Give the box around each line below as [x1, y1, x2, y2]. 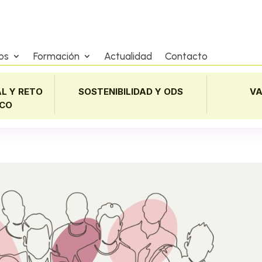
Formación [33, 50, 80, 62]
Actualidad [104, 50, 153, 62]
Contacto [165, 50, 208, 62]
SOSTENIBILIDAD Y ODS [78, 86, 183, 97]
